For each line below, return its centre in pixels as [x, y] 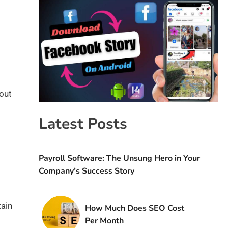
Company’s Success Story [86, 171]
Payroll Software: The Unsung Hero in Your [119, 159]
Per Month [104, 221]
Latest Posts [83, 124]
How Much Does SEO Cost [134, 208]
